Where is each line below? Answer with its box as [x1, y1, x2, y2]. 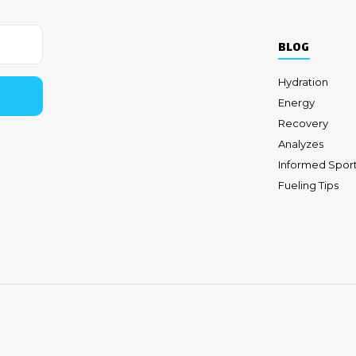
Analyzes [277, 137, 323, 150]
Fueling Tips [277, 178, 339, 192]
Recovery [277, 116, 328, 130]
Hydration [277, 75, 328, 88]
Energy [277, 95, 315, 109]
